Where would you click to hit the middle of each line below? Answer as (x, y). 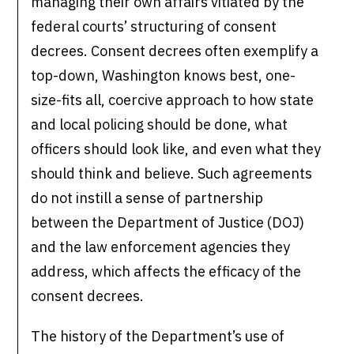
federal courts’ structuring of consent (154, 27)
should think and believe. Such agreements (172, 174)
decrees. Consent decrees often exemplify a (175, 51)
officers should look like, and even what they (176, 149)
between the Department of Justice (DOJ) (168, 223)
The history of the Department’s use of (158, 337)
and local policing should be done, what (160, 125)
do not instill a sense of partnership (147, 198)
